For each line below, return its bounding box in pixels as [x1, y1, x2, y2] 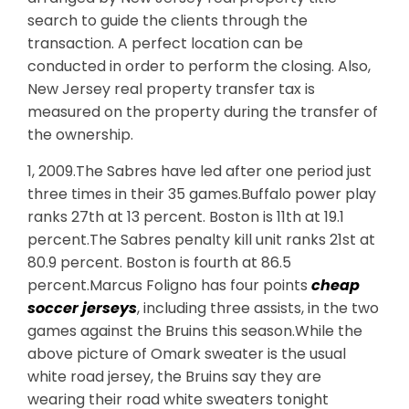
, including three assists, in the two [137, 298, 379, 319]
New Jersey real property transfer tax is [27, 79, 315, 100]
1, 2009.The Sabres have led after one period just [27, 161, 372, 182]
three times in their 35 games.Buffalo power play [27, 184, 376, 204]
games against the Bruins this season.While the [27, 320, 362, 341]
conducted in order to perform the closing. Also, [27, 56, 371, 77]
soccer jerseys [27, 298, 137, 319]
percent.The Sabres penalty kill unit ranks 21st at [27, 229, 375, 250]
